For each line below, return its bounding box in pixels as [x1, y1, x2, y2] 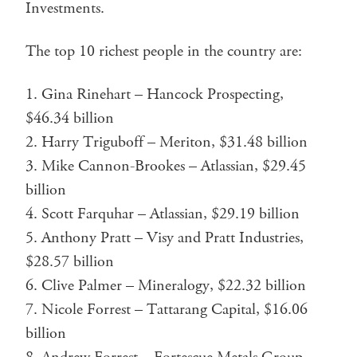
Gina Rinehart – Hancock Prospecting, [41, 83, 284, 105]
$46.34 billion [25, 107, 114, 129]
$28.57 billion [25, 250, 114, 273]
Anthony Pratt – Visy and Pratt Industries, [41, 226, 304, 249]
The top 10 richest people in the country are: [25, 40, 302, 62]
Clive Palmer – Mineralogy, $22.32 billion [41, 274, 306, 296]
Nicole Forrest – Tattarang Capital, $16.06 [41, 298, 308, 320]
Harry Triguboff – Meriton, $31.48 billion [41, 131, 308, 153]
